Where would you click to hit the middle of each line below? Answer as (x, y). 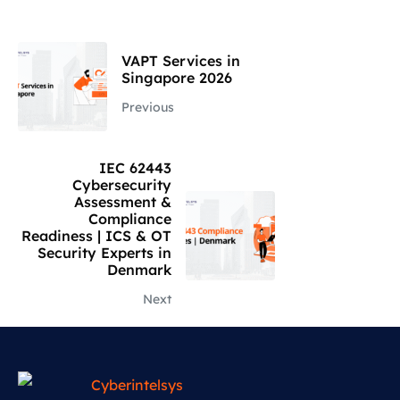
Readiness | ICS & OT (96, 235)
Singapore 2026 (177, 77)
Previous (148, 107)
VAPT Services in (181, 60)
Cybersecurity (122, 184)
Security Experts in (104, 252)
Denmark (139, 269)
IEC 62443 (135, 167)
